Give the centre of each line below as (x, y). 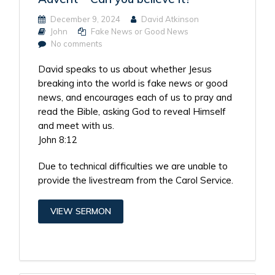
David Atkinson (170, 19)
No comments (77, 43)
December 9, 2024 (85, 19)
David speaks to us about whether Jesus (125, 69)
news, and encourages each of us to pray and (135, 97)
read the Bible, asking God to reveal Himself (132, 111)
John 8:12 (58, 139)
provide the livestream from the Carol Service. (136, 180)
